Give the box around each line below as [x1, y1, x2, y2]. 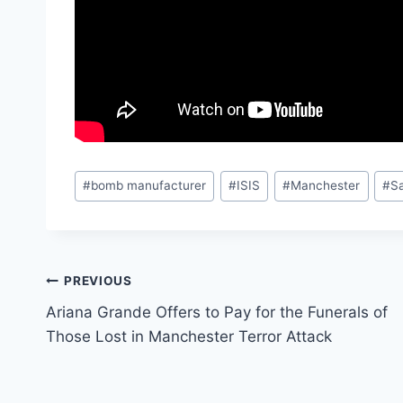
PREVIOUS [64, 273, 132, 289]
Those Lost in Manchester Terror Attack [46, 327, 332, 345]
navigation [45, 309, 174, 340]
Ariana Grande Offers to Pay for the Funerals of [46, 302, 388, 321]
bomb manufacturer [91, 178, 207, 193]
